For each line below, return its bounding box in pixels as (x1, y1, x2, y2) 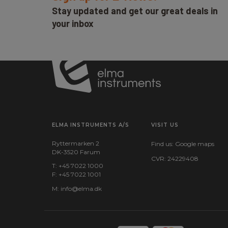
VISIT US (151, 122, 179, 128)
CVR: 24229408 (151, 155, 198, 162)
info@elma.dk (61, 185, 102, 192)
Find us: (151, 140, 175, 148)
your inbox (52, 18, 94, 29)
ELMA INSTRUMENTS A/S (52, 122, 129, 128)
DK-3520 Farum (52, 148, 100, 156)
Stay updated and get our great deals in (52, 5, 218, 16)
